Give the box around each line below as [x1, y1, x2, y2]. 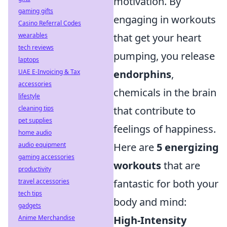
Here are [113, 140, 157, 154]
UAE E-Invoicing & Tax [18, 67, 80, 76]
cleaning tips [18, 104, 54, 112]
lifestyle [18, 92, 40, 100]
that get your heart [113, 30, 201, 45]
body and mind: [113, 195, 186, 209]
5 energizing [157, 140, 219, 154]
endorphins [113, 67, 171, 81]
